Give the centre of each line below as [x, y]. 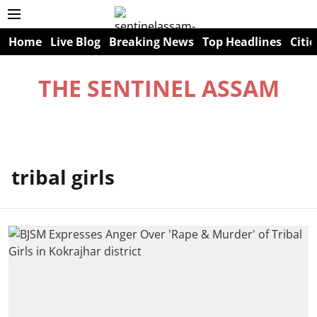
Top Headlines [242, 42]
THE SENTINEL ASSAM [158, 88]
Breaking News [151, 42]
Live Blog [75, 42]
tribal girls [63, 177]
